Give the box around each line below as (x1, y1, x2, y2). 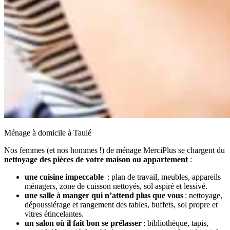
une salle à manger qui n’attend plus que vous (25, 190, 183, 200)
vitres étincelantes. (25, 209, 84, 218)
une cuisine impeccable (25, 172, 104, 181)
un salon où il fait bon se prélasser (25, 218, 142, 227)
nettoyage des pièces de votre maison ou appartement (4, 155, 188, 164)
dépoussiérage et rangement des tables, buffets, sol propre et (25, 200, 218, 209)
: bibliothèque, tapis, (142, 218, 208, 227)
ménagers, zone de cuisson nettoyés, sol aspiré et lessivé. (25, 181, 207, 190)
